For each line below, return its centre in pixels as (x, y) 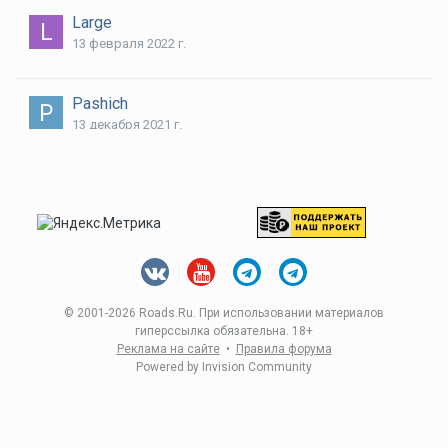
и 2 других (224, 255)
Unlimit (96, 184)
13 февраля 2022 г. (129, 43)
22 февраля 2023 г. (129, 205)
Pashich (100, 103)
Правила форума (283, 349)
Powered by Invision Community (224, 367)
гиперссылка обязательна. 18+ (224, 331)
